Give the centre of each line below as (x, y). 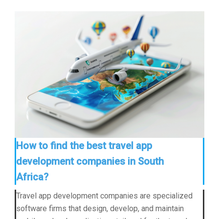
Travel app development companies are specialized (104, 196)
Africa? (32, 177)
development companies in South (90, 161)
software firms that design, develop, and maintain (100, 208)
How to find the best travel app (84, 145)
